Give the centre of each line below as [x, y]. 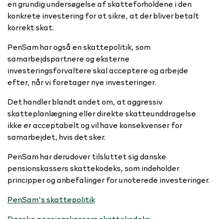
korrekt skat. [31, 27]
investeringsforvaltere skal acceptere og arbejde [98, 70]
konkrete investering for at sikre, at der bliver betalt [103, 15]
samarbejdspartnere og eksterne [68, 58]
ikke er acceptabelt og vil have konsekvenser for [95, 125]
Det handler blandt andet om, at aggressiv [85, 101]
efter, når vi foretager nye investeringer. [82, 82]
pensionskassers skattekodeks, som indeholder [93, 168]
